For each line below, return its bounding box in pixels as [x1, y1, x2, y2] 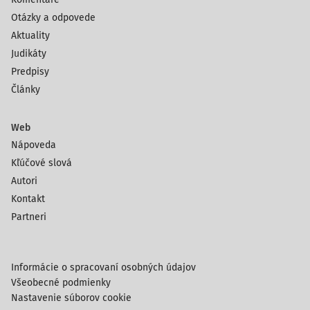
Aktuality [11, 30, 50, 42]
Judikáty [11, 48, 46, 60]
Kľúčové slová [11, 157, 72, 169]
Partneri [11, 211, 46, 223]
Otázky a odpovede [11, 12, 95, 24]
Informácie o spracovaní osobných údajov [11, 262, 196, 273]
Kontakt [11, 193, 45, 205]
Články [11, 84, 40, 95]
